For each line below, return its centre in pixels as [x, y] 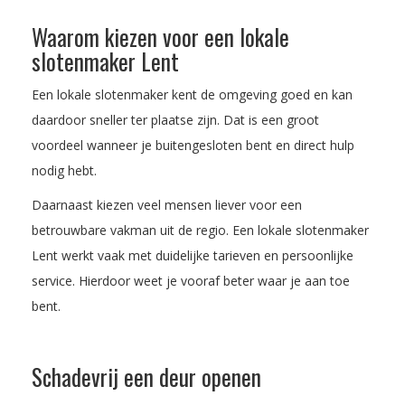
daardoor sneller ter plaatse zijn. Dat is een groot [175, 119]
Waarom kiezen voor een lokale [160, 36]
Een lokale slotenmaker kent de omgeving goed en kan [192, 94]
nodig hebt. [64, 170]
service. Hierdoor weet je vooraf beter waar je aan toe [191, 280]
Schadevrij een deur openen [146, 376]
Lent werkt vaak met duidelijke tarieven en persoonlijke [193, 255]
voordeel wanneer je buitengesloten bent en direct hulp [193, 145]
